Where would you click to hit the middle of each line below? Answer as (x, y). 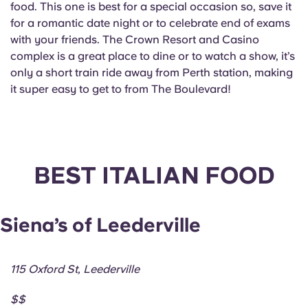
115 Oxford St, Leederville (75, 269)
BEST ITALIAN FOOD (154, 176)
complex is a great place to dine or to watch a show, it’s (153, 56)
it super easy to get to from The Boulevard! (121, 89)
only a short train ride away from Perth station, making (152, 73)
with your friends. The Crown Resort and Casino (135, 40)
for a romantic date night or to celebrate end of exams (150, 23)
